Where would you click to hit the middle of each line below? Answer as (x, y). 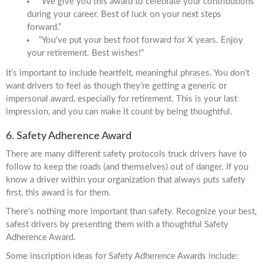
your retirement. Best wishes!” (85, 53)
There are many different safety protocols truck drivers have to (127, 154)
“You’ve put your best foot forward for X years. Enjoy (141, 41)
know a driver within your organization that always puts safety (126, 180)
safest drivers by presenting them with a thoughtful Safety (117, 225)
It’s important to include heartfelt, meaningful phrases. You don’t (128, 73)
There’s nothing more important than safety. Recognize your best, (131, 212)
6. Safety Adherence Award (69, 136)
